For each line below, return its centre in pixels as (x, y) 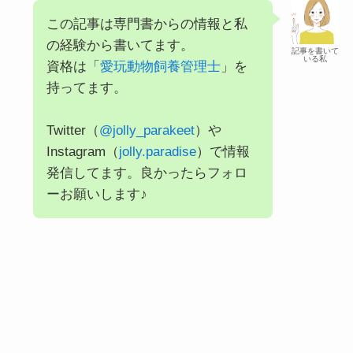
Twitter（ (72, 130)
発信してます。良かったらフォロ (147, 173)
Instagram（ (82, 151)
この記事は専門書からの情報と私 (147, 24)
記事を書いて (316, 50)
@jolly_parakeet (147, 130)
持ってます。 (86, 87)
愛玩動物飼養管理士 (160, 66)
